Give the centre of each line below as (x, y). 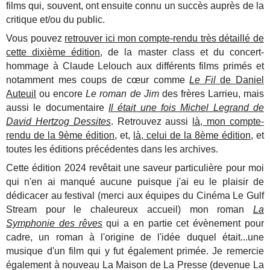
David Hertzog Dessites (58, 122)
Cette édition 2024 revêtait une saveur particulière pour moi (135, 168)
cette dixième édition (53, 52)
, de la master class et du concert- (182, 52)
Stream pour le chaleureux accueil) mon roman (130, 210)
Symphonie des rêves (54, 224)
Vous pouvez (36, 39)
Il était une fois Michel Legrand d (184, 108)
